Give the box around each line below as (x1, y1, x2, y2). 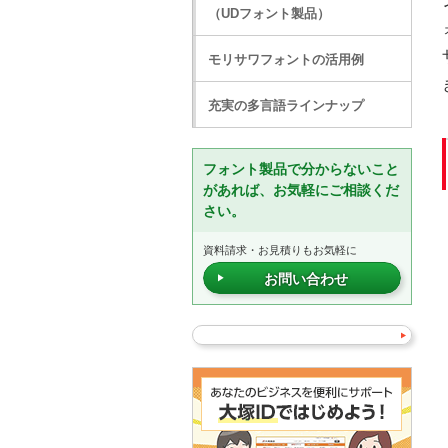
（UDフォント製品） (208, 6, 330, 21)
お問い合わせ (263, 271, 348, 287)
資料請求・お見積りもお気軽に (203, 244, 357, 256)
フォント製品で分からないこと (203, 161, 399, 177)
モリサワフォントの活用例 (208, 52, 364, 67)
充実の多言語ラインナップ (208, 98, 364, 113)
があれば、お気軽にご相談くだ (203, 182, 399, 198)
